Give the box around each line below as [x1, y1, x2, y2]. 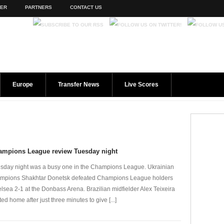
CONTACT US [69, 4, 102, 10]
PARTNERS [24, 4, 52, 10]
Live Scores [124, 81, 158, 88]
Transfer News [58, 81, 99, 88]
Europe [12, 81, 33, 88]
